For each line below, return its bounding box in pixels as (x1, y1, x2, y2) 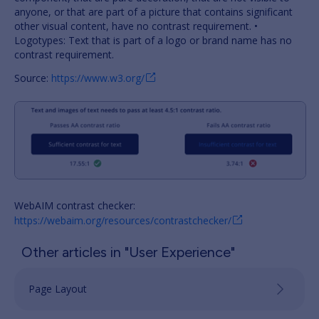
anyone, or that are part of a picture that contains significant (14, 4, 293, 19)
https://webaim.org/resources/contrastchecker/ (14, 213, 231, 227)
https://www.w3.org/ (51, 70, 145, 85)
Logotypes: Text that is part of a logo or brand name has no (14, 33, 292, 47)
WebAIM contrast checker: (14, 198, 135, 212)
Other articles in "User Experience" (21, 243, 235, 261)
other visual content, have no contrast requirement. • (14, 19, 258, 33)
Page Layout (28, 281, 87, 296)
